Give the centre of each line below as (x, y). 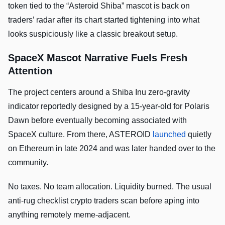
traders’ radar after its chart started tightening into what (104, 20)
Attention (30, 71)
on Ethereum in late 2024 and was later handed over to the (112, 148)
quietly (199, 134)
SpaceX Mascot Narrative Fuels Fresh (98, 58)
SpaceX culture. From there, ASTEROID (80, 134)
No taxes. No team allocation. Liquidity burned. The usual (110, 186)
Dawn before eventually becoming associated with (97, 120)
